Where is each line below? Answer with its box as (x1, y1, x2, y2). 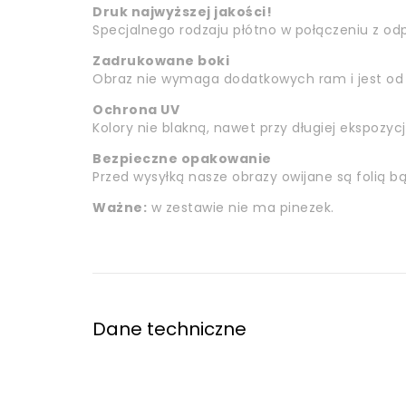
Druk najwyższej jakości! (92, 3, 272, 22)
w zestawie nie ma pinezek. (147, 198, 334, 217)
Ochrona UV (92, 101, 179, 120)
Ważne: (92, 198, 147, 217)
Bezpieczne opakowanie (92, 150, 272, 169)
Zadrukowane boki (92, 52, 229, 71)
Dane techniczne (92, 316, 246, 343)
